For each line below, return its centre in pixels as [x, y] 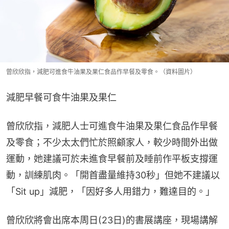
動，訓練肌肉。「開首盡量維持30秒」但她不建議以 [113, 175]
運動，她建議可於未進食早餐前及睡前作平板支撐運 [112, 159]
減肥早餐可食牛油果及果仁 [61, 98]
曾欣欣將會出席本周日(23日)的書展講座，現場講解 [112, 220]
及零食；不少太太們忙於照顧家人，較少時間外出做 [112, 143]
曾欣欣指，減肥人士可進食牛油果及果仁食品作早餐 [112, 126]
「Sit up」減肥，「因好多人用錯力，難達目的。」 [110, 192]
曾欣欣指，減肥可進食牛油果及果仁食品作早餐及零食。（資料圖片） [101, 72]
